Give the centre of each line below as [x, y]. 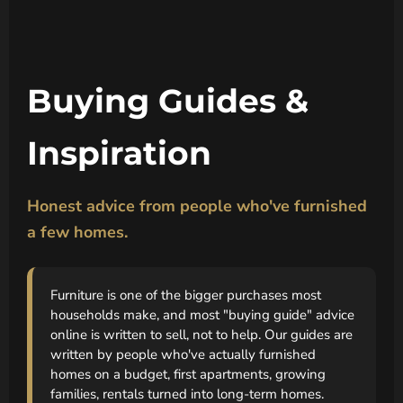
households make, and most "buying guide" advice [202, 314]
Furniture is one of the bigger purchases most [186, 295]
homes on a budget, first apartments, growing [188, 374]
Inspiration [119, 152]
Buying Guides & [168, 100]
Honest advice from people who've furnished [197, 206]
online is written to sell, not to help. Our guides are [201, 334]
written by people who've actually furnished [183, 354]
